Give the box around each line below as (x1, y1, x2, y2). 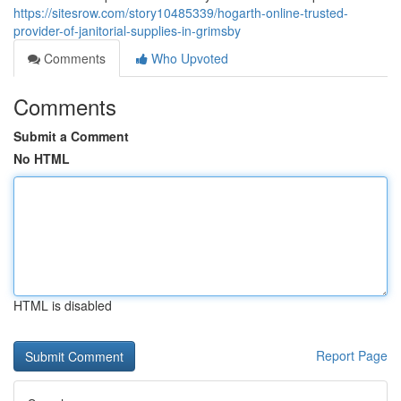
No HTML (13, 149, 70, 167)
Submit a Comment (13, 127, 129, 145)
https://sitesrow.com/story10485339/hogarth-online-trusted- (13, 4, 348, 21)
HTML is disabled (13, 296, 112, 314)
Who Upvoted (148, 49, 228, 67)
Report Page (316, 346, 388, 364)
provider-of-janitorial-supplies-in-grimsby (13, 21, 241, 39)
